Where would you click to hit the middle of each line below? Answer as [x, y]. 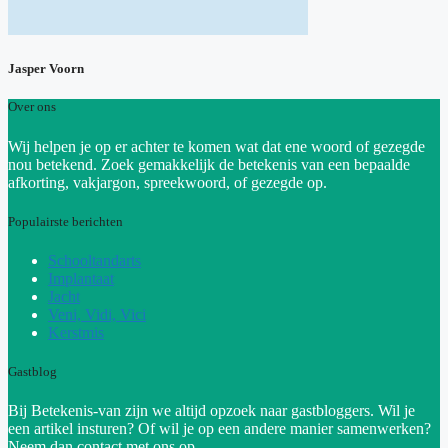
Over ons [32, 107]
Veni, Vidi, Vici [97, 314]
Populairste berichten [65, 221]
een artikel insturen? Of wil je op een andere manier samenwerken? [219, 429]
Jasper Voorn [46, 69]
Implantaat [81, 278]
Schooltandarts [94, 260]
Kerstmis [76, 332]
